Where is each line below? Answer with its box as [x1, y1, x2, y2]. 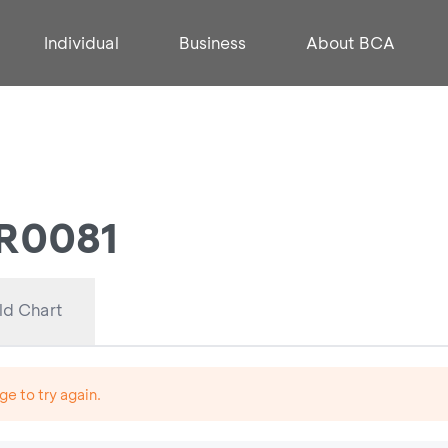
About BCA [306, 31, 395, 53]
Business [179, 31, 246, 53]
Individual [44, 31, 119, 53]
